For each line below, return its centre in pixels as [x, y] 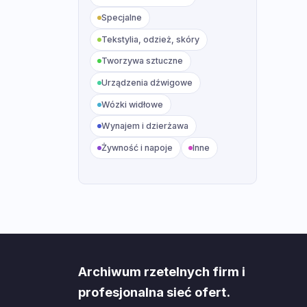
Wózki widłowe [133, 104]
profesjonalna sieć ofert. [154, 292]
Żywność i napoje [137, 147]
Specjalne [122, 18]
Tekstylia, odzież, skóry [151, 39]
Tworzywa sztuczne [143, 61]
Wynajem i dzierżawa [145, 126]
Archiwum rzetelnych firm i [162, 271]
